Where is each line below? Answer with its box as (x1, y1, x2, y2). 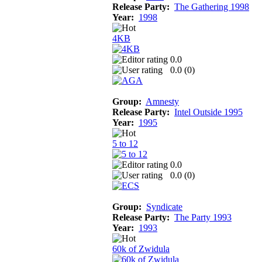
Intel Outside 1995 (174, 106, 243, 117)
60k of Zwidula (112, 243, 170, 254)
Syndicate (146, 201, 182, 212)
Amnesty (146, 96, 179, 106)
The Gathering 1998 (174, 1, 249, 12)
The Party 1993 (174, 212, 232, 222)
